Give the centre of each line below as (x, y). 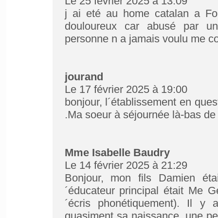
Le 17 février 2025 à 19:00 (126, 89)
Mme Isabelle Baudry (117, 153)
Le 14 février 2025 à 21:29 (126, 165)
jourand (84, 77)
